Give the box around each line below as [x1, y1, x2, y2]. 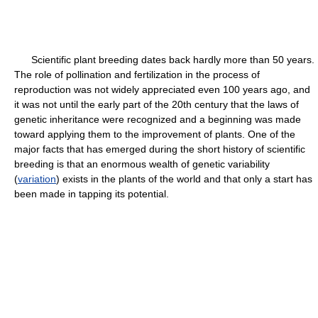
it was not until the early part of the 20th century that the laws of [14, 99, 299, 110]
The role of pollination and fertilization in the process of [14, 69, 260, 80]
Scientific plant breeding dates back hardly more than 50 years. [14, 54, 314, 65]
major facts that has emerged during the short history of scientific [14, 143, 305, 155]
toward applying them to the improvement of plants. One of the [14, 128, 295, 140]
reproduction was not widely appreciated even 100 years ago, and [14, 84, 310, 95]
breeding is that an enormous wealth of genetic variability [14, 158, 270, 170]
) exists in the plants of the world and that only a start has [56, 173, 312, 185]
